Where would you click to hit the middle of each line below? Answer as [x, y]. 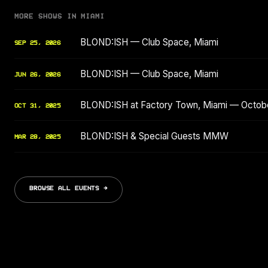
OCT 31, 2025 [38, 106]
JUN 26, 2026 [38, 74]
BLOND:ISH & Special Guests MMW [154, 136]
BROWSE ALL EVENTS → [69, 188]
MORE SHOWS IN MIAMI [60, 16]
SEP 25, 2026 [38, 43]
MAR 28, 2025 [38, 137]
